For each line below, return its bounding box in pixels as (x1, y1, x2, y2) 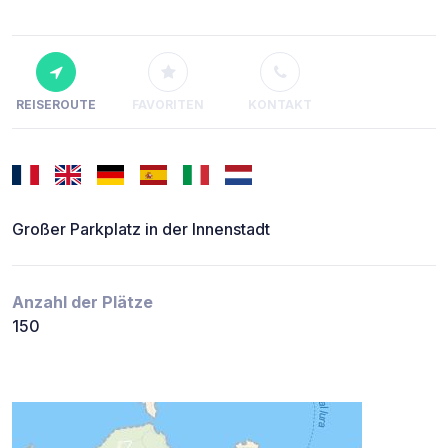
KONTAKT (248, 97, 312, 113)
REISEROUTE (16, 97, 96, 113)
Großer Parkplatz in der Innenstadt (12, 219, 270, 240)
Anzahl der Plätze (12, 292, 153, 313)
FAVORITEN (132, 97, 204, 113)
